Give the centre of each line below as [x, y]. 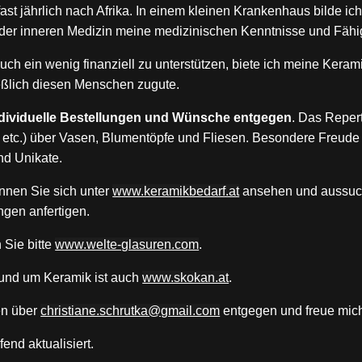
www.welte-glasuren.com [127, 245]
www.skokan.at [186, 278]
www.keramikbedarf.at [176, 192]
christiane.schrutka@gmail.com [130, 311]
